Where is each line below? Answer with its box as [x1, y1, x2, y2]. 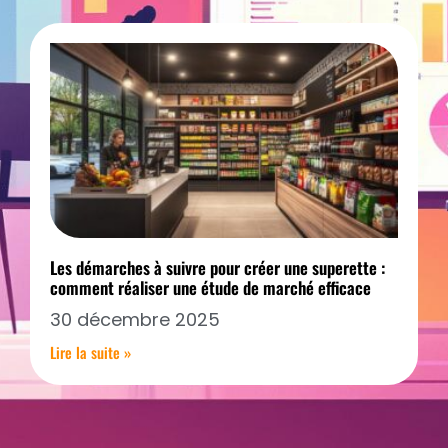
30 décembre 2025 [50, 307, 220, 333]
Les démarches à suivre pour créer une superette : [50, 255, 385, 281]
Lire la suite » [50, 341, 131, 364]
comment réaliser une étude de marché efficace [50, 275, 371, 301]
